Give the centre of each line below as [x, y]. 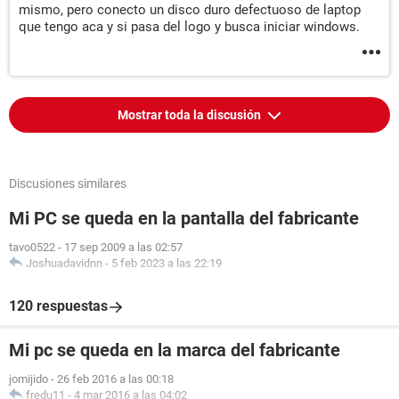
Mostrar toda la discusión [191, 115]
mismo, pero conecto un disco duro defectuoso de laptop [190, 10]
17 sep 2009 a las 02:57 [123, 247]
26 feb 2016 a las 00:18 [115, 379]
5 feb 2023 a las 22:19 [167, 263]
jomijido [28, 379]
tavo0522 [32, 247]
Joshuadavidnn [64, 263]
